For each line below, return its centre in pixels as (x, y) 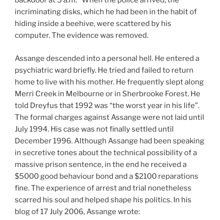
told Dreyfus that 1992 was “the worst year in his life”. (107, 105)
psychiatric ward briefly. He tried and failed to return (104, 70)
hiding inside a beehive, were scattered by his (93, 24)
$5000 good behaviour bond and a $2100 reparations (107, 176)
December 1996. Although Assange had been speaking (110, 141)
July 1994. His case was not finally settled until (94, 129)
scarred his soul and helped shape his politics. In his (103, 200)
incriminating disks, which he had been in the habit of (106, 12)
